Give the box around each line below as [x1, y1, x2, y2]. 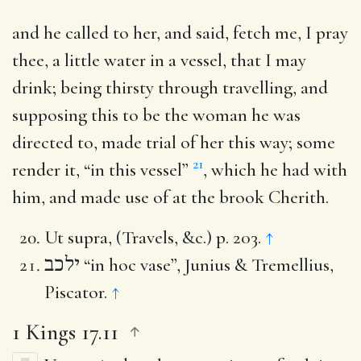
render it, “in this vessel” [12, 158, 193, 181]
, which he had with [203, 158, 347, 181]
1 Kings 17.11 [12, 317, 118, 346]
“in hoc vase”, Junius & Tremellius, [80, 253, 334, 276]
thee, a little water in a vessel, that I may [12, 48, 306, 72]
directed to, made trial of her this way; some [12, 131, 335, 154]
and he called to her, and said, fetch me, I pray [12, 21, 348, 44]
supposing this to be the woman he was [12, 103, 301, 127]
